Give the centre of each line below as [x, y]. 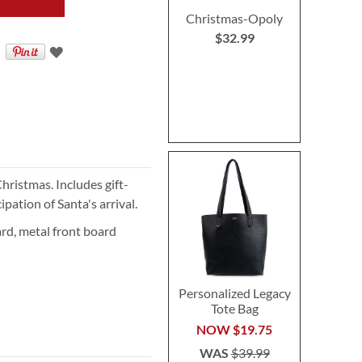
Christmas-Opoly [235, 18]
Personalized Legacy [234, 293]
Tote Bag [234, 308]
